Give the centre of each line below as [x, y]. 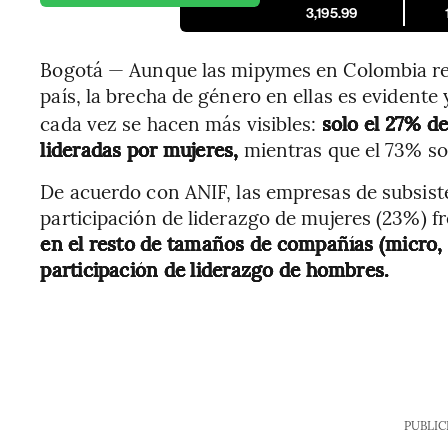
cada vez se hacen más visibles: [178, 123]
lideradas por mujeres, [139, 149]
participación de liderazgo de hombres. [215, 269]
